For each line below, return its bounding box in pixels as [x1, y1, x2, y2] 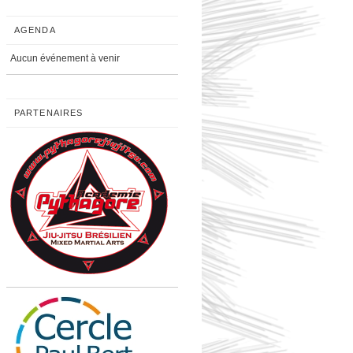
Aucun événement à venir [10, 53, 120, 64]
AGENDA [14, 25, 56, 35]
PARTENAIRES [14, 108, 84, 117]
